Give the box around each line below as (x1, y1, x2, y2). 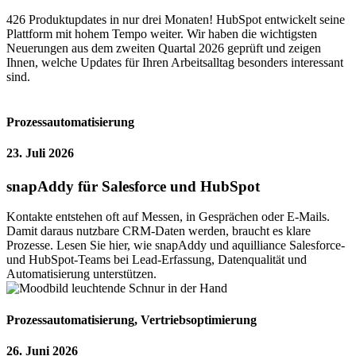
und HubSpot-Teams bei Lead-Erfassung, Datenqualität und (6, 253, 307, 267)
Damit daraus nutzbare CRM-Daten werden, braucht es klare (6, 224, 311, 238)
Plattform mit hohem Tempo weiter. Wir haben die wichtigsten (6, 26, 317, 41)
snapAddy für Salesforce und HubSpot (6, 177, 260, 195)
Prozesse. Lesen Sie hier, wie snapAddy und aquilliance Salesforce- (6, 238, 345, 253)
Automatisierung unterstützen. (6, 267, 157, 281)
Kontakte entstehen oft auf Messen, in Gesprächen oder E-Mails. (6, 210, 330, 224)
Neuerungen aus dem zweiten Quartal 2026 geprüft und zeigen (6, 41, 321, 55)
